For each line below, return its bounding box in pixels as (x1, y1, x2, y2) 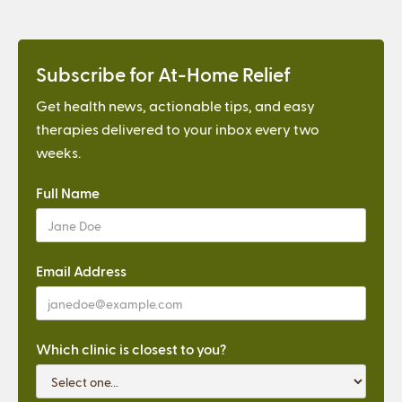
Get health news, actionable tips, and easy (36, 97, 315, 115)
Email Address (36, 262, 127, 280)
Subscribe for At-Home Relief (36, 62, 291, 86)
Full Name (36, 184, 100, 202)
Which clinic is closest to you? (36, 340, 226, 358)
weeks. (36, 144, 81, 162)
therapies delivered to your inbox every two (36, 120, 319, 138)
